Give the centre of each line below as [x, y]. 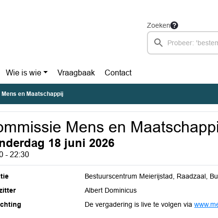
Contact [118, 73]
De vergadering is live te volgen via [140, 204]
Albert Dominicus [111, 190]
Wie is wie [23, 73]
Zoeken [159, 25]
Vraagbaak [76, 73]
